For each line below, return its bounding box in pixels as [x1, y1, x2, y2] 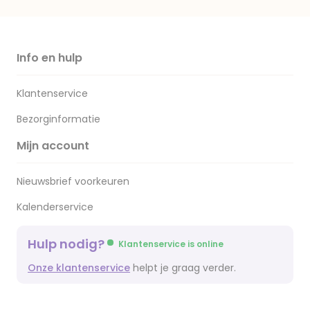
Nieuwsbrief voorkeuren [17, 174, 129, 188]
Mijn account [17, 138, 89, 154]
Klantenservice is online [118, 238, 224, 250]
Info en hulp [17, 50, 82, 66]
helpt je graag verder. [130, 261, 236, 275]
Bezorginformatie [17, 112, 100, 126]
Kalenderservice [17, 200, 93, 214]
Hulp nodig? [28, 235, 107, 253]
